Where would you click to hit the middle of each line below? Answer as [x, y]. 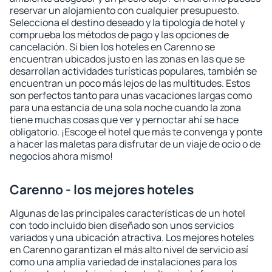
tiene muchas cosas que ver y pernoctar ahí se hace [124, 120]
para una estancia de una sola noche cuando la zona [125, 107]
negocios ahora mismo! [61, 156]
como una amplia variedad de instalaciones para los [123, 262]
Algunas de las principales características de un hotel [127, 213]
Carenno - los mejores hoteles [102, 189]
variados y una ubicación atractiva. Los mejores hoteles [132, 237]
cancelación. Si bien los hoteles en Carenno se [112, 47]
